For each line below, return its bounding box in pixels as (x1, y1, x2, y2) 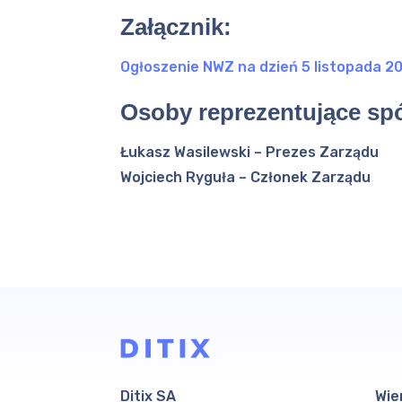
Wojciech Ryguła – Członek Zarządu (120, 168, 371, 186)
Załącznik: (120, 13, 232, 40)
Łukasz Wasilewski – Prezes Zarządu (120, 143, 380, 161)
